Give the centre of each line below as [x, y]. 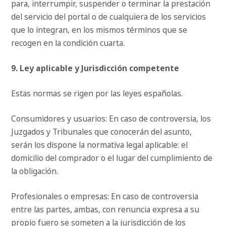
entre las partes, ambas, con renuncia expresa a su [105, 210]
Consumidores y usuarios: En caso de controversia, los [111, 119]
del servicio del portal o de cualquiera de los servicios [109, 17]
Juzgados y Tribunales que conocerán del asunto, [102, 132]
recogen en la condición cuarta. [68, 43]
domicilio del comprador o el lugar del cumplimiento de [112, 158]
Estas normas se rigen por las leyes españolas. [97, 94]
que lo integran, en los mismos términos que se [99, 30]
